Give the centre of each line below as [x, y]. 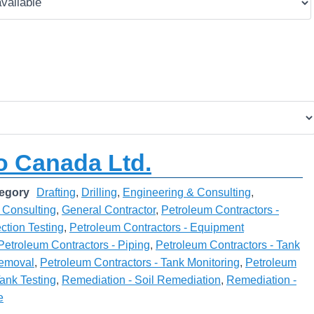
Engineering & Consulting [187, 193]
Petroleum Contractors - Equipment [157, 228]
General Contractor [109, 210]
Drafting [56, 193]
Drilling [99, 193]
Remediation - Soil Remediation [141, 280]
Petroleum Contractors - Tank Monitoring [140, 263]
